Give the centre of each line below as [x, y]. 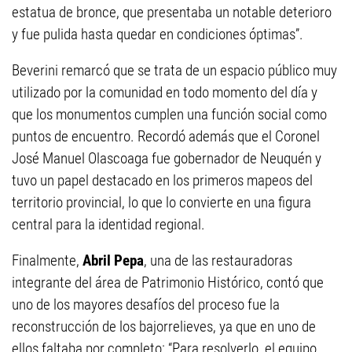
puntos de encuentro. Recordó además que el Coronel [166, 137]
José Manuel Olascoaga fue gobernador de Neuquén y [167, 159]
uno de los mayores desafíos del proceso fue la [146, 305]
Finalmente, [47, 261]
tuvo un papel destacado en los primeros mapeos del [162, 181]
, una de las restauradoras [218, 261]
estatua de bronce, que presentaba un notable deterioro [172, 13]
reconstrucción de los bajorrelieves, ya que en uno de [164, 327]
